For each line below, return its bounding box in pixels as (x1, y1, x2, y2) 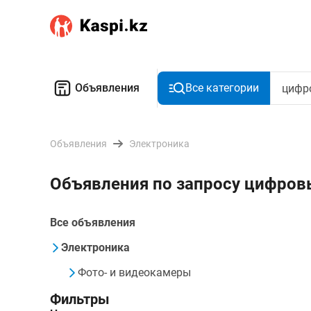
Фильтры (50, 291, 110, 308)
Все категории (185, 81, 259, 94)
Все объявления (50, 216, 135, 229)
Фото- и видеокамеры (78, 266, 191, 279)
